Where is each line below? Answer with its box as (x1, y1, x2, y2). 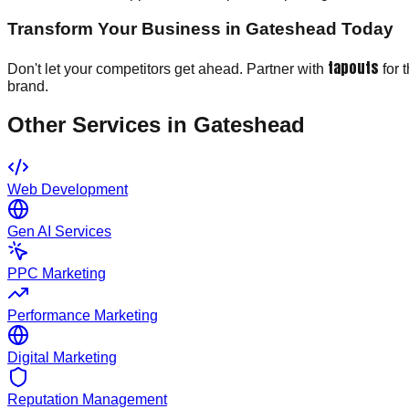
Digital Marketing (7, 350, 117, 366)
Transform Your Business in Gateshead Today (7, 18, 393, 38)
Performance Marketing (7, 308, 158, 324)
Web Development (7, 182, 128, 198)
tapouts (328, 56, 379, 79)
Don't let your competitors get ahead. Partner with (7, 60, 328, 77)
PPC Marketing (7, 266, 106, 282)
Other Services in (7, 112, 194, 138)
